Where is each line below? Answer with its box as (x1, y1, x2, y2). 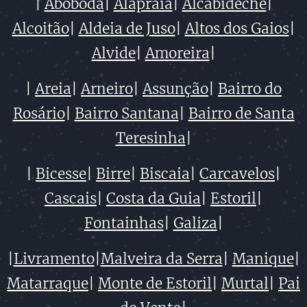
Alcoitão (12, 19, 69, 38)
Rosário (12, 104, 65, 123)
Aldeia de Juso (78, 19, 175, 38)
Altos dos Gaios (184, 19, 289, 38)
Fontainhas (84, 214, 164, 232)
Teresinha (115, 129, 186, 147)
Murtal (221, 274, 269, 293)
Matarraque (7, 274, 88, 293)
